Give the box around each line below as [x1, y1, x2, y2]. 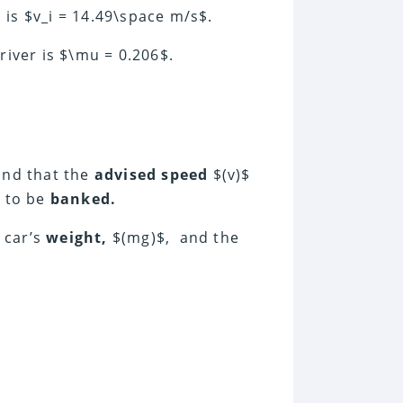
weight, [46, 228, 108, 248]
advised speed [94, 165, 209, 185]
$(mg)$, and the [107, 228, 240, 248]
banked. [49, 189, 117, 210]
